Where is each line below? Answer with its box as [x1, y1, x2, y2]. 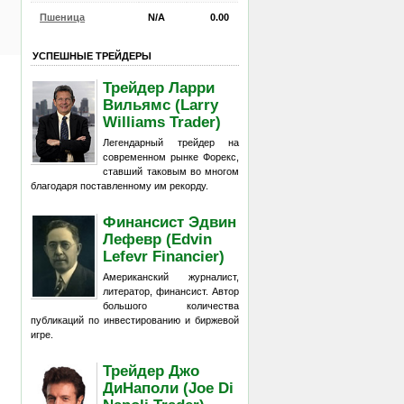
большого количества [103, 300, 239, 311]
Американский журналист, [103, 271, 239, 282]
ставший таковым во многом [103, 166, 239, 177]
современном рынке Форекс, [103, 151, 239, 162]
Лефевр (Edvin [103, 230, 213, 247]
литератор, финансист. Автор [103, 286, 239, 297]
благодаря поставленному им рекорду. [31, 180, 208, 191]
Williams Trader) [103, 113, 222, 130]
